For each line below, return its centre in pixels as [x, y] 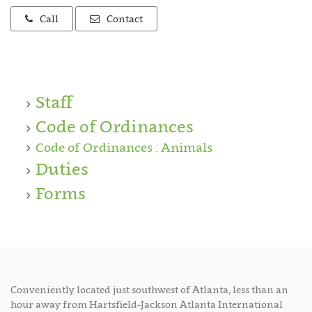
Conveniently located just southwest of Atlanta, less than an [149, 289]
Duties [62, 169]
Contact [125, 18]
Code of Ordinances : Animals [124, 147]
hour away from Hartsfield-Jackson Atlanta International [147, 304]
